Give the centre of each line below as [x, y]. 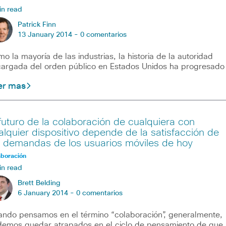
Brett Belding [39, 183]
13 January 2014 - [49, 35]
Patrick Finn [37, 24]
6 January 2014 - [47, 193]
